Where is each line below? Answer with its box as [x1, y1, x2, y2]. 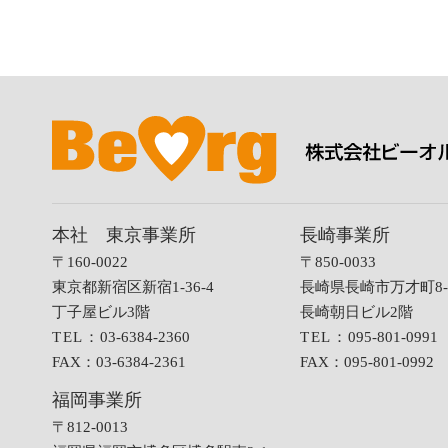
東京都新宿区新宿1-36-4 [52, 279, 214, 296]
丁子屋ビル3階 [52, 304, 150, 321]
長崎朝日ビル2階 [300, 304, 414, 321]
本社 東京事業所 [52, 225, 196, 246]
